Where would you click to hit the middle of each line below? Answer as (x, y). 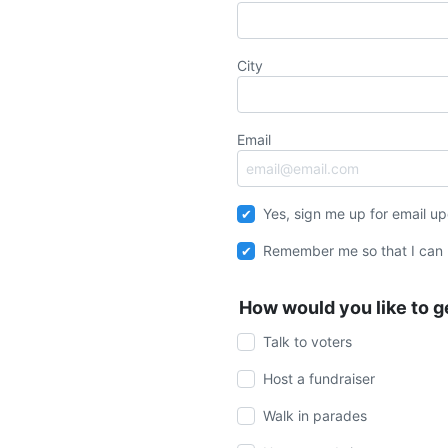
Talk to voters (308, 342)
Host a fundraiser (319, 379)
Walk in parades (315, 416)
